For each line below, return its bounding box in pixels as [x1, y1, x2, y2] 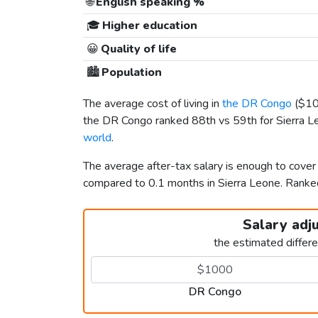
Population [99, 65, 162, 81]
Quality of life [98, 41, 177, 57]
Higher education [99, 18, 197, 34]
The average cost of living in [83, 96, 222, 112]
